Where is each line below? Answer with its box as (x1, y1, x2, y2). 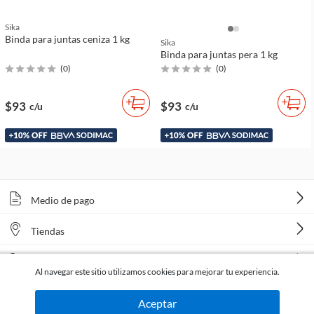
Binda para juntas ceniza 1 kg (5, 33, 130, 45)
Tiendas (31, 225, 64, 237)
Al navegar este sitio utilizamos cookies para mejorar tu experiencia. (34, 266, 280, 277)
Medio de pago (31, 194, 95, 206)
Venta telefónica (31, 256, 102, 268)
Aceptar (137, 296, 177, 310)
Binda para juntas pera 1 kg (161, 48, 278, 60)
